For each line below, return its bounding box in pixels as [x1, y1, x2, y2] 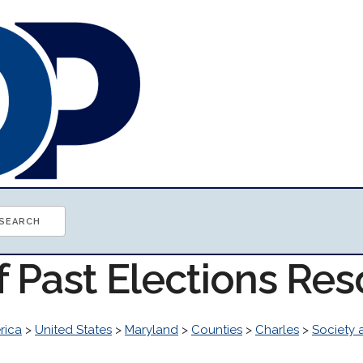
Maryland [125, 322, 178, 337]
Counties [191, 322, 242, 337]
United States [35, 322, 112, 337]
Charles [255, 322, 299, 337]
